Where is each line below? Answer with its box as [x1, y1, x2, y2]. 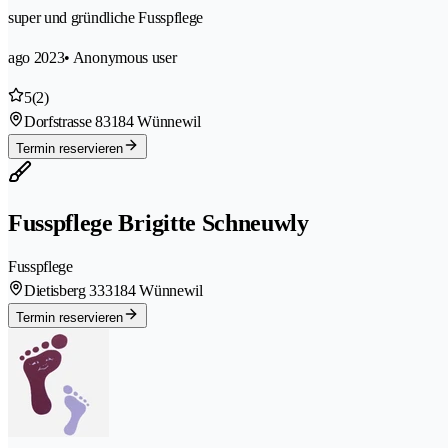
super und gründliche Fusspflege [8, 8, 204, 26]
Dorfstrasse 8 [24, 112, 103, 130]
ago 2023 [8, 48, 65, 66]
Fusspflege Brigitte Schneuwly [8, 209, 309, 236]
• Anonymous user [64, 48, 177, 66]
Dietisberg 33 [24, 281, 105, 299]
